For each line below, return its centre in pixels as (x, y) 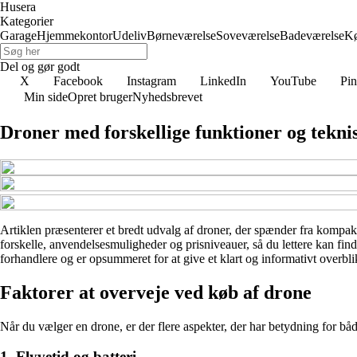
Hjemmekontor (75, 35)
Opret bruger (100, 97)
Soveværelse (248, 35)
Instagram (151, 81)
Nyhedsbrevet (167, 97)
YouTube (293, 81)
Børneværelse (181, 35)
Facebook (78, 81)
